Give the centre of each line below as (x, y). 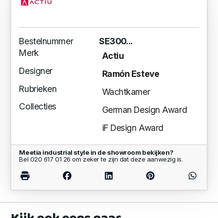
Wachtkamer (126, 91)
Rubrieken (38, 89)
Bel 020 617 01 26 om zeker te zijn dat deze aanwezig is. (101, 159)
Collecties (38, 107)
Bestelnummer (46, 41)
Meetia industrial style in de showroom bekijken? (96, 152)
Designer (36, 71)
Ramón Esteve (131, 74)
